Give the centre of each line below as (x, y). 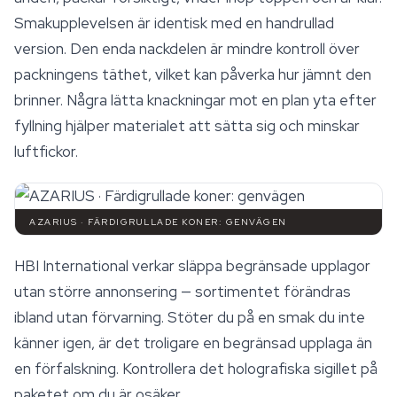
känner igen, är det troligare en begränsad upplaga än (193, 343)
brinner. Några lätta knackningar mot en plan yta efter (195, 100)
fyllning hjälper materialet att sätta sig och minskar (187, 126)
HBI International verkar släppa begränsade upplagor (192, 266)
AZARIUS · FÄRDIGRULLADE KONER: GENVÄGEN (158, 222)
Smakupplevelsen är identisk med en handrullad (174, 23)
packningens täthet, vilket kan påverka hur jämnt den (193, 74)
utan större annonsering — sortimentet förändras (183, 292)
